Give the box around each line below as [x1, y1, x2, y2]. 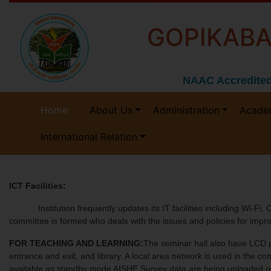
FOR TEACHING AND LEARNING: [9, 238, 143, 248]
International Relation [41, 131, 137, 143]
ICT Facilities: [9, 181, 66, 191]
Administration [152, 104, 220, 116]
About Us [90, 104, 132, 116]
